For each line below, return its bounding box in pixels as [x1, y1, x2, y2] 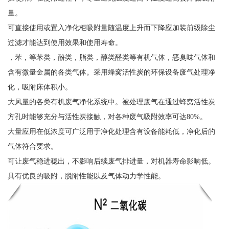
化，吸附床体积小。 [7, 82, 72, 91]
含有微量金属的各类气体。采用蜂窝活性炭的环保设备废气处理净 [7, 67, 215, 76]
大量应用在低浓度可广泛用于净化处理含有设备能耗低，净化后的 [7, 127, 215, 135]
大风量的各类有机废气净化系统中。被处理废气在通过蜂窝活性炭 [7, 97, 215, 106]
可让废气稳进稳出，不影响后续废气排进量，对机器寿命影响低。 [7, 156, 215, 165]
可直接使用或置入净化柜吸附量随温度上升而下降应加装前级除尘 [7, 23, 215, 32]
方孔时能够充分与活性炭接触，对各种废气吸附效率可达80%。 [7, 112, 207, 121]
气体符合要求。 [7, 142, 58, 150]
